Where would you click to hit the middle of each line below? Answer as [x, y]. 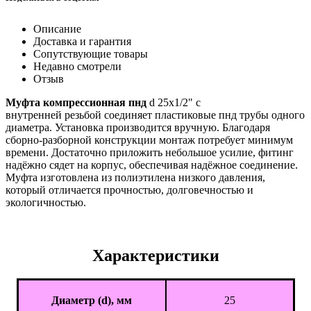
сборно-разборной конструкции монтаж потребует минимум [149, 140]
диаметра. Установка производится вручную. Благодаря [138, 127]
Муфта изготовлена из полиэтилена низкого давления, [135, 177]
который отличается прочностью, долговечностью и [129, 190]
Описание [57, 28]
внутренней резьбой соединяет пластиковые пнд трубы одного [155, 115]
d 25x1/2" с [175, 102]
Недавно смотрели [77, 66]
